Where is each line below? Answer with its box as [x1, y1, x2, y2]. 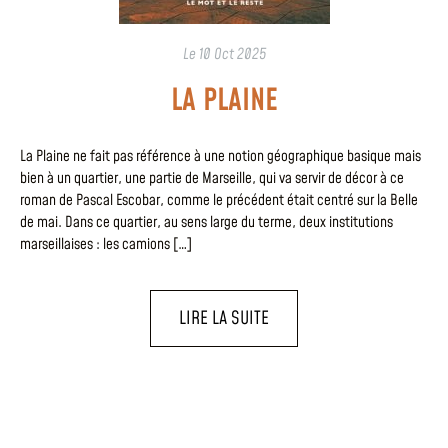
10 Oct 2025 [198, 43, 266, 65]
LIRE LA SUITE [179, 306, 269, 332]
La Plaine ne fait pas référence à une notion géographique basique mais [20, 145, 421, 167]
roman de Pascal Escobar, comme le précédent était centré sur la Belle [20, 189, 418, 211]
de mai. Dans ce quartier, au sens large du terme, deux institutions [20, 211, 393, 233]
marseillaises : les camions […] [20, 233, 192, 255]
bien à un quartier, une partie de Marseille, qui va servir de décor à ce [20, 167, 404, 189]
